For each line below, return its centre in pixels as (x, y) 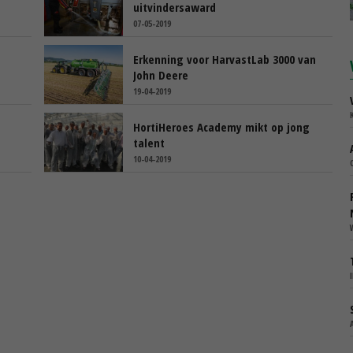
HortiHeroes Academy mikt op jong (221, 126)
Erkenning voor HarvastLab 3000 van (225, 59)
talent (149, 142)
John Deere (161, 74)
